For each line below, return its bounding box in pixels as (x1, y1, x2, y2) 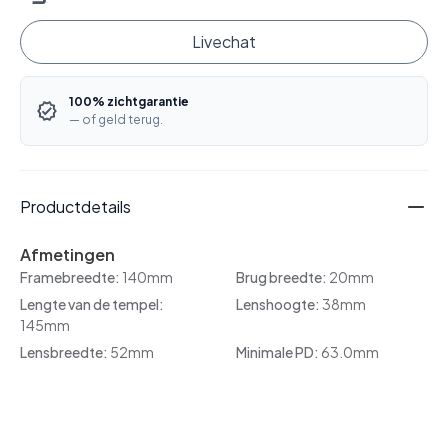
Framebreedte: (20, 268, 122, 287)
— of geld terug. (69, 112, 163, 128)
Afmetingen (20, 244, 115, 266)
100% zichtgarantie (69, 94, 189, 110)
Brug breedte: (236, 268, 329, 287)
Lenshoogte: (236, 295, 322, 314)
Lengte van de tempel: (20, 295, 164, 314)
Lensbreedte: (20, 343, 110, 362)
